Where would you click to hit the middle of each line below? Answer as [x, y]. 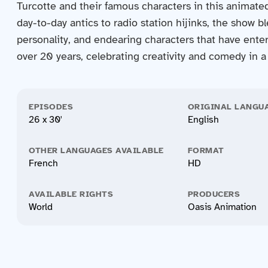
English [203, 120]
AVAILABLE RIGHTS [71, 194]
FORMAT [206, 150]
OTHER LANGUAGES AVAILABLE [96, 150]
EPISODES [51, 107]
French [43, 163]
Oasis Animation [222, 207]
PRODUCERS [214, 194]
